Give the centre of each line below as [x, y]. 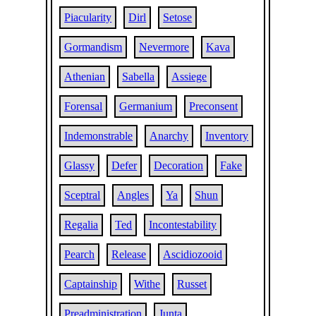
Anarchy [169, 136]
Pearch [80, 254]
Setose [178, 17]
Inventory [227, 136]
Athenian [85, 77]
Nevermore [164, 47]
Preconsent [214, 106]
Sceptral [83, 195]
